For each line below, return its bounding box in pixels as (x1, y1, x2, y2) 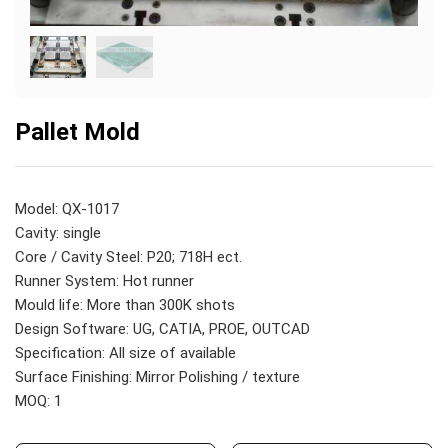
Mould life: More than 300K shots (15, 296, 235, 315)
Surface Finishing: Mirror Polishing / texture (15, 368, 300, 387)
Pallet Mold (15, 118, 140, 147)
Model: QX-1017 (15, 200, 119, 219)
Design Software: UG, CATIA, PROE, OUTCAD (15, 320, 310, 339)
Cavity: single (15, 224, 101, 243)
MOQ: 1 (15, 392, 62, 411)
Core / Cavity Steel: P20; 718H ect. (15, 248, 242, 267)
